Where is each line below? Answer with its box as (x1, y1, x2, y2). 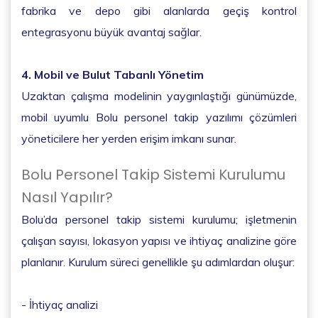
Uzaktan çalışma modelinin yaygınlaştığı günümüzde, (21, 88, 297, 103)
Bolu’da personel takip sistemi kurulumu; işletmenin (21, 212, 297, 226)
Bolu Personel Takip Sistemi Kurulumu (21, 164, 285, 185)
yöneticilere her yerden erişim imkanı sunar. (21, 131, 236, 146)
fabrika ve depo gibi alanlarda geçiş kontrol (21, 3, 297, 18)
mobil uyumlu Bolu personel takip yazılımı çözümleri (21, 109, 297, 124)
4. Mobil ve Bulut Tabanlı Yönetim (21, 67, 204, 82)
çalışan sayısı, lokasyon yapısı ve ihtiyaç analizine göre (21, 233, 297, 248)
